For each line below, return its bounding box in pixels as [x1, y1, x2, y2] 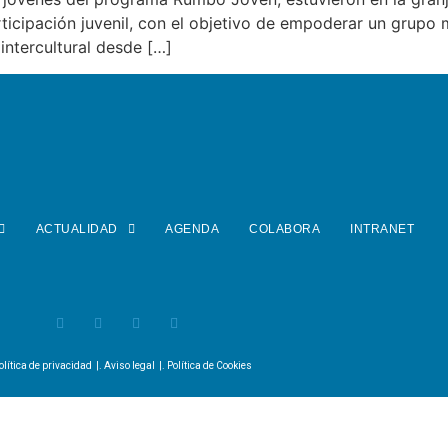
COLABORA [249, 221, 321, 236]
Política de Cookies [166, 359, 252, 371]
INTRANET [350, 221, 415, 236]
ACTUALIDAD [35, 221, 118, 236]
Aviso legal [103, 359, 155, 371]
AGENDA [165, 221, 220, 236]
